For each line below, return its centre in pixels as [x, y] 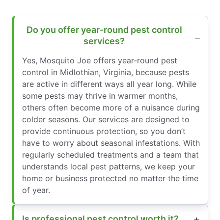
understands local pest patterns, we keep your [109, 166]
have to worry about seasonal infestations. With [111, 143]
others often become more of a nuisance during [111, 107]
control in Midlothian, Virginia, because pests [106, 72]
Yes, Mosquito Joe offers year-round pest [100, 60]
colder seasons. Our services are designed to [106, 119]
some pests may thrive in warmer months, [100, 96]
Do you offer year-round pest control [104, 29]
